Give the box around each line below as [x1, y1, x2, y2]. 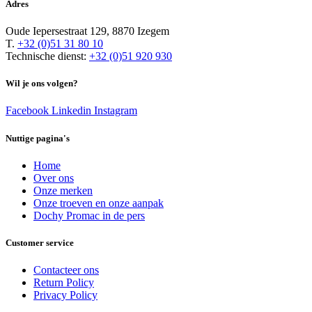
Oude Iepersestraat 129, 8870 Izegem [6, 25, 169, 38]
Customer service [6, 237, 74, 248]
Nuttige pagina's [6, 132, 70, 143]
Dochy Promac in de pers [33, 209, 145, 221]
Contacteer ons [33, 264, 99, 276]
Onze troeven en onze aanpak [33, 196, 164, 209]
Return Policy [33, 276, 94, 289]
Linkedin [52, 104, 91, 117]
